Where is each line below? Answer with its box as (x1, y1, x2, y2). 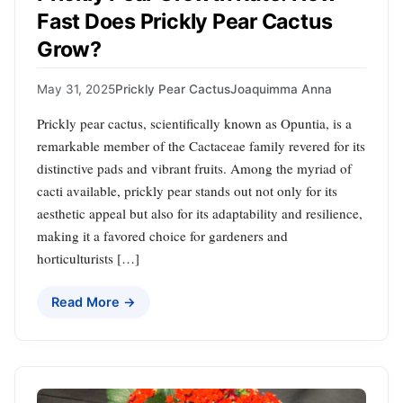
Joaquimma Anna (230, 82, 332, 97)
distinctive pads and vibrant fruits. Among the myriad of (37, 159, 352, 178)
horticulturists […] (37, 249, 139, 268)
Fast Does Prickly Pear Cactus (37, 8, 333, 34)
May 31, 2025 (37, 82, 115, 97)
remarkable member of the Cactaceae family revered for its (37, 137, 365, 156)
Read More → (51, 294, 136, 310)
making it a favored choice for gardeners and (37, 227, 288, 246)
